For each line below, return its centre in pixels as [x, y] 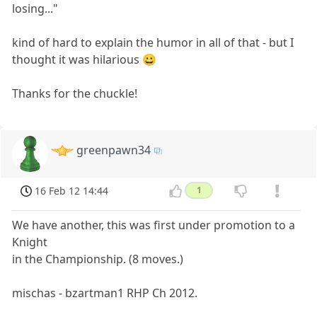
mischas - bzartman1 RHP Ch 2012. [105, 293]
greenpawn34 [114, 150]
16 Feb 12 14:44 [72, 191]
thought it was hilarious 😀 [85, 59]
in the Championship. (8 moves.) [98, 259]
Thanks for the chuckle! [75, 93]
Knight [30, 242]
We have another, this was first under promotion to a [154, 225]
